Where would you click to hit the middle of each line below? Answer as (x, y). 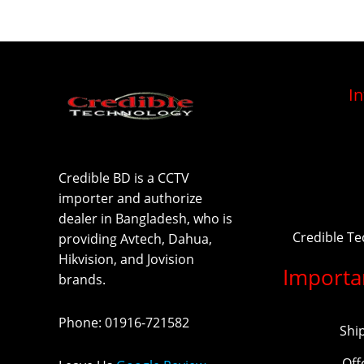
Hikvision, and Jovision (126, 259)
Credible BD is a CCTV (124, 178)
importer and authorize (130, 198)
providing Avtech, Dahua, (135, 238)
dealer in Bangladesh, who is (145, 218)
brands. (82, 279)
